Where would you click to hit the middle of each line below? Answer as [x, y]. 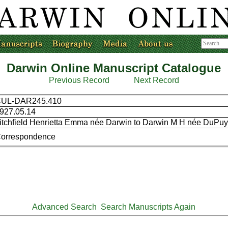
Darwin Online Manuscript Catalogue [114, 68]
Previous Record [79, 80]
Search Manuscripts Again [148, 207]
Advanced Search [65, 207]
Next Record [156, 80]
